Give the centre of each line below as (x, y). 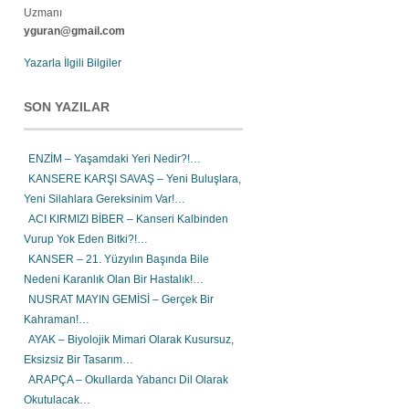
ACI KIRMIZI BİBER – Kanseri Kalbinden (128, 219)
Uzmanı (43, 13)
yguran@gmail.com (74, 31)
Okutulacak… (57, 400)
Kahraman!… (57, 320)
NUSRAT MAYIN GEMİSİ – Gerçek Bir (121, 299)
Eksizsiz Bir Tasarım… (79, 360)
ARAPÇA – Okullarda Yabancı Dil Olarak (128, 380)
